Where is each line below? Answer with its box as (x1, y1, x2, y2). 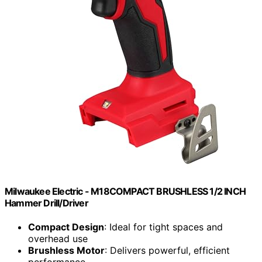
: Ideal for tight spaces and (104, 221, 223, 233)
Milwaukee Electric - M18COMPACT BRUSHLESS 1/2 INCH (5, 185, 246, 197)
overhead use (28, 233, 88, 245)
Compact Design (28, 221, 104, 233)
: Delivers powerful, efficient (105, 244, 230, 257)
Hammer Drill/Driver (5, 196, 88, 209)
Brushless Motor (28, 244, 105, 257)
